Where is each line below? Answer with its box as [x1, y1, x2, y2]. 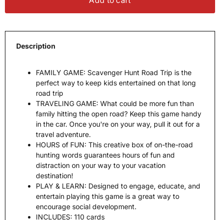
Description [16, 41, 55, 50]
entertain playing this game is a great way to [35, 192, 179, 201]
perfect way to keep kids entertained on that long [35, 79, 196, 87]
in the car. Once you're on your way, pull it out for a [35, 120, 200, 129]
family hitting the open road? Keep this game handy [35, 110, 201, 118]
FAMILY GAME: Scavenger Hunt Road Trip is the [35, 68, 192, 77]
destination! [35, 171, 73, 180]
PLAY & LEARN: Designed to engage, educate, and [35, 182, 200, 191]
